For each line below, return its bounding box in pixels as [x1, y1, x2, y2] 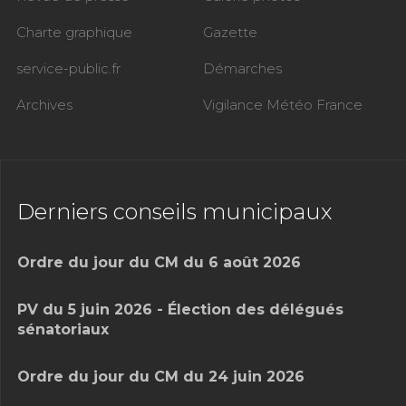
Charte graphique [16, 24, 132, 42]
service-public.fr [16, 60, 121, 78]
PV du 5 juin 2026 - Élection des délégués [17, 301, 343, 319]
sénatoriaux [17, 321, 109, 339]
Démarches [203, 60, 282, 78]
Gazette [203, 24, 257, 42]
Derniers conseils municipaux [17, 198, 332, 225]
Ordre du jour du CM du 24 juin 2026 [17, 368, 304, 386]
